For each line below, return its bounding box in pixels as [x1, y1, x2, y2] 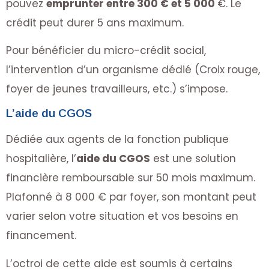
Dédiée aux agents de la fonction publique [6, 132, 229, 147]
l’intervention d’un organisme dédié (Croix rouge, [6, 62, 260, 77]
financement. [6, 228, 76, 243]
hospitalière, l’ [6, 151, 76, 166]
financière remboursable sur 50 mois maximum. [6, 171, 255, 186]
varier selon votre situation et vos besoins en [6, 209, 238, 224]
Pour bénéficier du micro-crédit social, [6, 43, 206, 58]
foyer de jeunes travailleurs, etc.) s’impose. [6, 81, 228, 96]
